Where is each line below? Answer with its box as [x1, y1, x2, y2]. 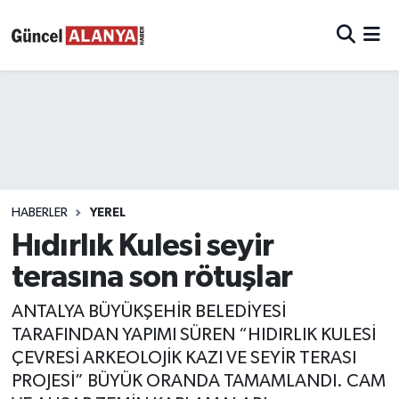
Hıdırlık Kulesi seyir [11, 230, 273, 262]
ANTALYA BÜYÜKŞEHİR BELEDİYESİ [11, 303, 286, 322]
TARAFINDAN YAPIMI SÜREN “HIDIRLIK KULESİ [11, 326, 376, 345]
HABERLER [11, 207, 68, 220]
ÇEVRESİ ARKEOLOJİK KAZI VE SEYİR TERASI [11, 349, 356, 368]
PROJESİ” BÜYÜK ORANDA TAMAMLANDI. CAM [11, 372, 386, 391]
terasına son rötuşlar [11, 261, 292, 293]
